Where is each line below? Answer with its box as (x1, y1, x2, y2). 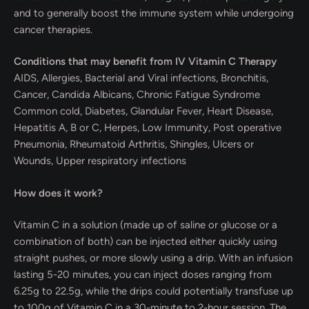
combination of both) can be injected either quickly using (14, 235, 277, 248)
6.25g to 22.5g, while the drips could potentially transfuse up (14, 285, 293, 297)
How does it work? (14, 186, 103, 199)
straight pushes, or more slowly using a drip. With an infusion (14, 252, 292, 264)
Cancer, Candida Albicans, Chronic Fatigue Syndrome (14, 88, 260, 101)
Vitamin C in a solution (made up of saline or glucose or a (14, 219, 277, 231)
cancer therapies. (14, 23, 92, 36)
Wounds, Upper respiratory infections (14, 154, 186, 167)
